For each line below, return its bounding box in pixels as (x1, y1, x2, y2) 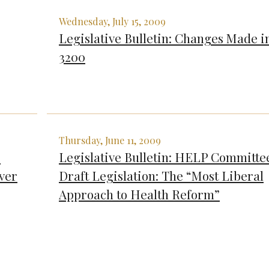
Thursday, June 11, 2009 (59, 133, 161, 147)
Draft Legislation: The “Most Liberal (59, 166, 264, 184)
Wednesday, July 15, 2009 (59, 14, 166, 28)
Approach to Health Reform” (59, 185, 220, 202)
